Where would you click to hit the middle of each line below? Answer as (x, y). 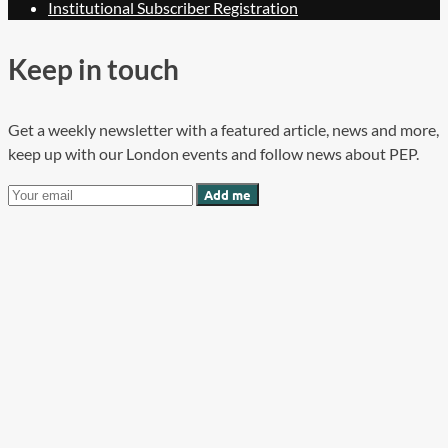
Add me (227, 194)
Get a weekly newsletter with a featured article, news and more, (223, 129)
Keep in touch (93, 68)
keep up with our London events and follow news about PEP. (213, 153)
